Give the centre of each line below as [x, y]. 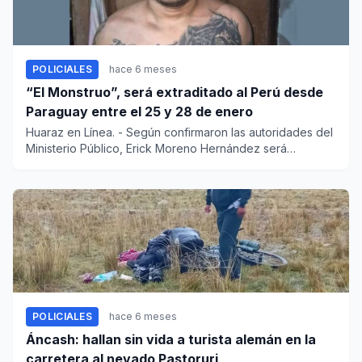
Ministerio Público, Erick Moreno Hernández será [156, 149]
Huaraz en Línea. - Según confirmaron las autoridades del [179, 133]
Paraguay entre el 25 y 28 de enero [139, 112]
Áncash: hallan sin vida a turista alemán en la [171, 340]
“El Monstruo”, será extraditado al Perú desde [175, 93]
